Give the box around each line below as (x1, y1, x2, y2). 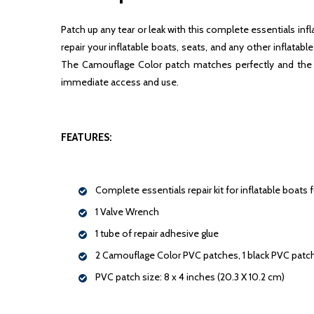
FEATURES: (61, 130, 112, 144)
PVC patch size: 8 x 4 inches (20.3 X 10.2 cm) (95, 270, 285, 283)
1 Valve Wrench (95, 205, 159, 218)
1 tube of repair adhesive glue (95, 226, 219, 240)
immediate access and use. (61, 75, 179, 88)
